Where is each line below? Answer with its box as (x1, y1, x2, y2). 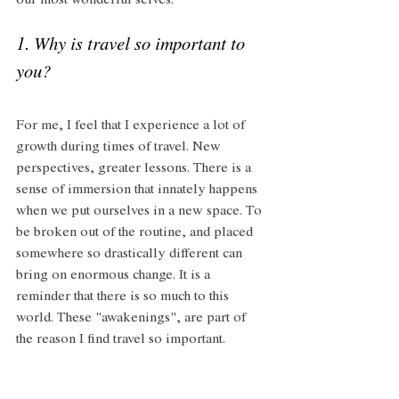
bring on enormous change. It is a (16, 268, 214, 283)
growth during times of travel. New (16, 140, 224, 155)
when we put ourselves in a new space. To (16, 204, 265, 219)
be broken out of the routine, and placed (16, 225, 256, 240)
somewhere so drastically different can (16, 247, 246, 262)
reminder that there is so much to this (16, 289, 232, 305)
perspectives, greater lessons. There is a (16, 161, 255, 176)
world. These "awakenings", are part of (16, 311, 249, 326)
